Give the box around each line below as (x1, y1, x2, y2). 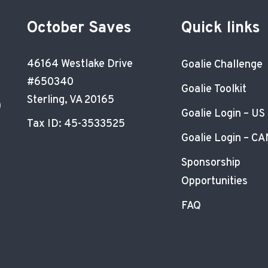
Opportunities (181, 175, 248, 188)
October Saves (26, 19, 132, 38)
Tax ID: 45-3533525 (26, 117, 125, 131)
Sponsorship (181, 156, 241, 170)
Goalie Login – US (181, 107, 266, 121)
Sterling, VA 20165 (26, 93, 114, 107)
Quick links (181, 19, 261, 38)
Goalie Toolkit (181, 83, 247, 96)
